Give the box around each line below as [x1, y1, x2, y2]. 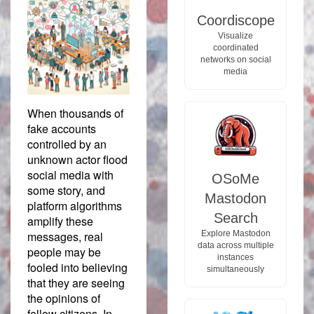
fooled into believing [27, 259, 128, 276]
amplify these [27, 213, 93, 230]
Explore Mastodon [200, 228, 271, 239]
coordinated [212, 43, 259, 53]
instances [217, 252, 254, 263]
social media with [27, 167, 114, 184]
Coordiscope [196, 13, 275, 29]
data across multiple [197, 240, 274, 251]
